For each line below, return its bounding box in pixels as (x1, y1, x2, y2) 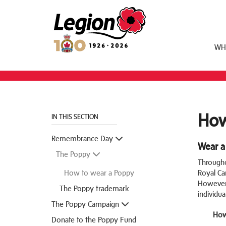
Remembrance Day (51, 134, 115, 143)
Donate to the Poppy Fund (51, 215, 136, 224)
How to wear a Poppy (64, 168, 134, 177)
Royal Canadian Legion (51, 5, 137, 16)
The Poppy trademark (60, 184, 129, 193)
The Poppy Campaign (51, 199, 121, 208)
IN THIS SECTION (51, 113, 100, 121)
